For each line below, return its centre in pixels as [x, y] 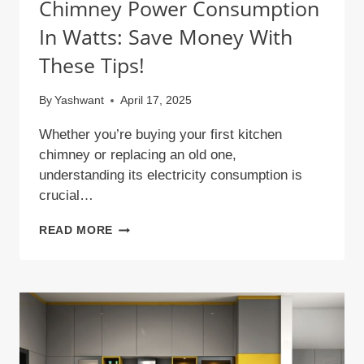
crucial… [66, 196]
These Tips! [92, 65]
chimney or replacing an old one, [138, 155]
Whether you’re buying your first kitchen [160, 135]
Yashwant [80, 101]
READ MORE [76, 231]
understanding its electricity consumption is [171, 175]
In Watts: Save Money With [166, 36]
